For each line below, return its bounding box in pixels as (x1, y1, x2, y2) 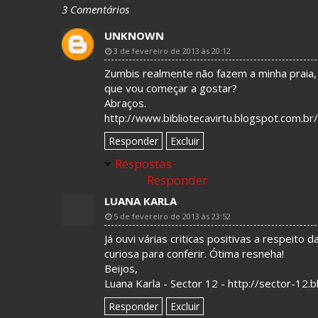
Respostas (115, 155, 172, 172)
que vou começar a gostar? (104, 81, 237, 95)
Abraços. (104, 96, 146, 110)
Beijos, (104, 261, 138, 275)
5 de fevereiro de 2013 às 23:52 (114, 211, 231, 221)
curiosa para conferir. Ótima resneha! (104, 246, 284, 261)
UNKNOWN (104, 28, 164, 43)
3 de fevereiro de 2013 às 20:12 (114, 45, 231, 56)
